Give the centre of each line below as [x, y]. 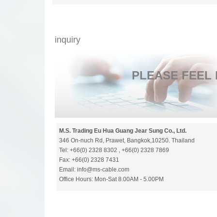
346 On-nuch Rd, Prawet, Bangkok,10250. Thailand [127, 140]
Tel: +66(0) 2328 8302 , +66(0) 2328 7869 [114, 150]
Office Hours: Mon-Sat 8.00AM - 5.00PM [111, 179]
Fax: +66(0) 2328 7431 [89, 160]
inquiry [68, 40]
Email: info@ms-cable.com [94, 170]
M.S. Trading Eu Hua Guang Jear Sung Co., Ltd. [123, 131]
